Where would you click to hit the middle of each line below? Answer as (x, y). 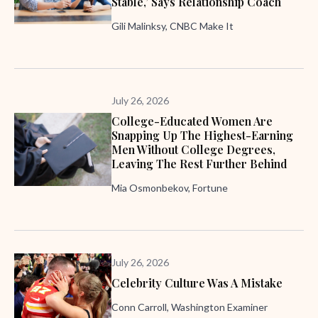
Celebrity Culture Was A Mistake (197, 283)
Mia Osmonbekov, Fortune (170, 188)
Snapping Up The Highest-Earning (202, 135)
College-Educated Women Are (192, 121)
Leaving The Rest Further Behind (199, 164)
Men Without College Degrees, (193, 149)
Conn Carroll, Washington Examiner (190, 307)
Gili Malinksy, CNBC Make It (172, 26)
